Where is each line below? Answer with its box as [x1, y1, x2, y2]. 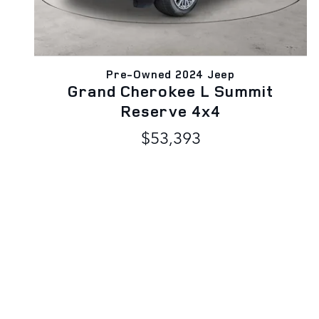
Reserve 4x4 [120, 100, 221, 122]
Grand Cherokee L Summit [68, 80, 273, 103]
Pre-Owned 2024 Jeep [106, 66, 236, 83]
